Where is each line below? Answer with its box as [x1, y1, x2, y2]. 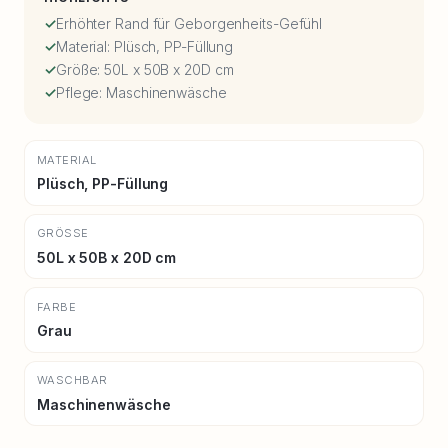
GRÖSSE [37, 226, 82, 241]
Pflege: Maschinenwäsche [55, 84, 227, 101]
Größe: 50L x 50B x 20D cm [55, 61, 234, 78]
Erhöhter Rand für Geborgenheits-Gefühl [55, 15, 323, 32]
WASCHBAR [37, 373, 108, 388]
